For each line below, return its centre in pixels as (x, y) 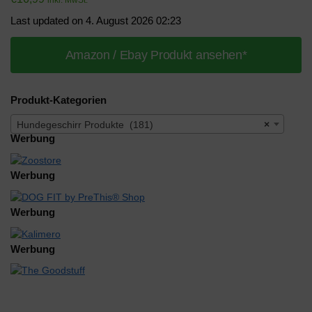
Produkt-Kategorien (58, 100)
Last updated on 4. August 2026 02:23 (96, 20)
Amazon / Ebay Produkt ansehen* (156, 55)
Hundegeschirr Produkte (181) (85, 125)
